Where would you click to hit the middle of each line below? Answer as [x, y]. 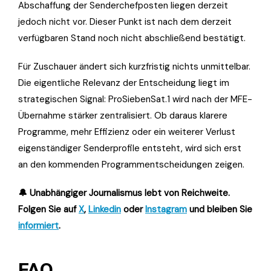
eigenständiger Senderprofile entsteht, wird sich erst [130, 148]
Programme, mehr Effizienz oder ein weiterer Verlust [127, 132]
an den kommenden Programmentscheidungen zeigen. [131, 164]
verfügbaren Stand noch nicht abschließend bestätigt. [132, 38]
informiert [38, 225]
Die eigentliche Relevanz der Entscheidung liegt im [124, 83]
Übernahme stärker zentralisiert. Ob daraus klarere [123, 115]
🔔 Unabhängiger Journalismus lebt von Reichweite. [124, 193]
